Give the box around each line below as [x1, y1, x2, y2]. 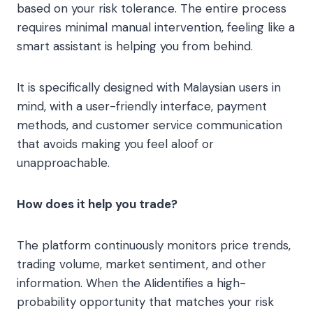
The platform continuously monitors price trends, [17, 238, 291, 254]
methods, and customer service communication [17, 117, 282, 133]
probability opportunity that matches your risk [17, 294, 274, 310]
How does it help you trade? [17, 196, 177, 212]
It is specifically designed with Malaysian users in [17, 80, 281, 96]
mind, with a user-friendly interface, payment [17, 99, 267, 115]
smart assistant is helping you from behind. [17, 38, 253, 54]
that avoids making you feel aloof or [17, 136, 214, 152]
